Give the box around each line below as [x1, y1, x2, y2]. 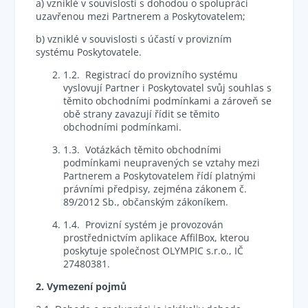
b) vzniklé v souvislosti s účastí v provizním [36, 32, 232, 45]
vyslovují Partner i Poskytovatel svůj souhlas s [63, 81, 272, 94]
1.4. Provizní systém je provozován [63, 218, 224, 231]
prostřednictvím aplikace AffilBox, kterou [63, 231, 250, 244]
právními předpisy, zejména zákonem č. [63, 182, 247, 195]
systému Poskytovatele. [36, 45, 142, 58]
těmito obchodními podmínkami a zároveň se [63, 94, 272, 107]
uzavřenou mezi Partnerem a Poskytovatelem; [36, 10, 246, 23]
